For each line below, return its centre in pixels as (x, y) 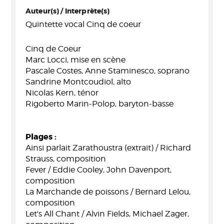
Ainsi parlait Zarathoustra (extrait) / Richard (108, 148)
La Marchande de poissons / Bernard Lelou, (108, 192)
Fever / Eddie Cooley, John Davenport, (98, 170)
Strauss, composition (66, 159)
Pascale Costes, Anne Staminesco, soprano (107, 71)
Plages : (41, 137)
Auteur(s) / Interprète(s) (68, 11)
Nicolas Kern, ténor (62, 93)
